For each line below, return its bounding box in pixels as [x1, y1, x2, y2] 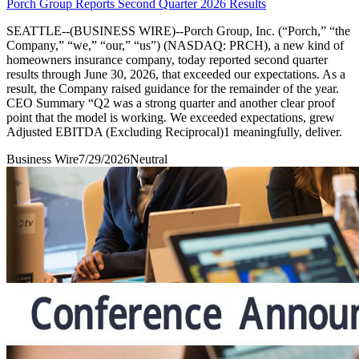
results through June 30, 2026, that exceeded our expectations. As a [6, 67, 345, 81]
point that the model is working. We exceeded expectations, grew [6, 110, 335, 124]
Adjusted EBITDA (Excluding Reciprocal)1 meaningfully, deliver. [6, 124, 342, 139]
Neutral [130, 151, 167, 166]
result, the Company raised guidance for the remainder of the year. [6, 81, 339, 95]
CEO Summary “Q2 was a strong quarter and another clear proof [6, 95, 335, 110]
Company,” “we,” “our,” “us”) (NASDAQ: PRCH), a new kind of [6, 38, 344, 52]
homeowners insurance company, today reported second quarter [6, 52, 328, 67]
